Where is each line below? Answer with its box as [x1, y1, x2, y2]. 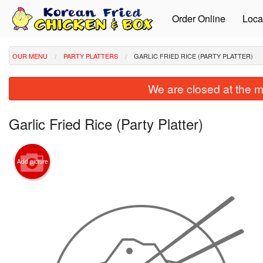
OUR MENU [12, 51, 48, 60]
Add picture [16, 157, 48, 166]
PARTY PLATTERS [63, 51, 118, 60]
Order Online [172, 12, 226, 25]
